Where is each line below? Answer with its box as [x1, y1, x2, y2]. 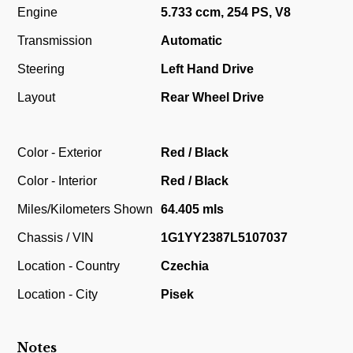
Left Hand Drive [161, 62, 255, 76]
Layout [17, 91, 56, 105]
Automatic [161, 34, 223, 48]
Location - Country [17, 258, 121, 273]
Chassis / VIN [17, 230, 95, 244]
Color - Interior [17, 173, 98, 188]
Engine [17, 6, 58, 20]
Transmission [17, 34, 93, 48]
